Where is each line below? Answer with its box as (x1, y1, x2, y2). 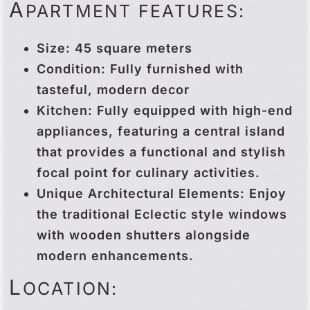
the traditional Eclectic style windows (37, 206, 287, 221)
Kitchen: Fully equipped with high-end (37, 102, 293, 118)
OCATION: (22, 277, 118, 299)
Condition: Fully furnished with (37, 61, 244, 76)
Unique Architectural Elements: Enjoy (37, 185, 286, 201)
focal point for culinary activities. (37, 165, 260, 180)
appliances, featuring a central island (37, 123, 285, 138)
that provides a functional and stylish (37, 144, 286, 159)
